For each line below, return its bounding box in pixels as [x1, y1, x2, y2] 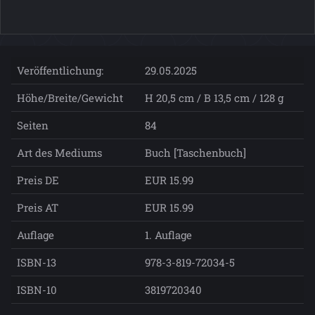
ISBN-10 [17, 282, 57, 297]
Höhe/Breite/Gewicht [17, 90, 123, 105]
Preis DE [17, 172, 59, 187]
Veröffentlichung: [17, 63, 103, 77]
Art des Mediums [17, 145, 102, 160]
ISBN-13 [17, 255, 56, 269]
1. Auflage [145, 227, 192, 242]
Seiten [17, 117, 49, 132]
